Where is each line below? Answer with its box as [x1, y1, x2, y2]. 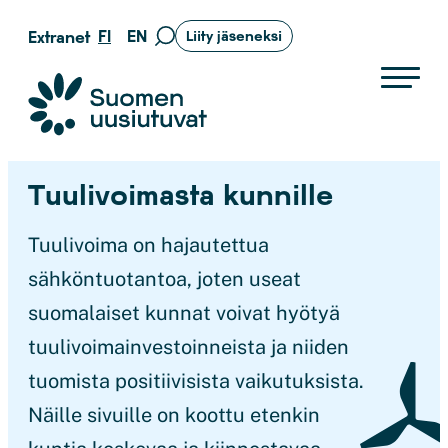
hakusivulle [155, 61, 231, 79]
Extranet [28, 26, 90, 46]
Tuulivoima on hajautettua [28, 233, 269, 257]
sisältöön [13, 71, 79, 90]
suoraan [13, 44, 72, 63]
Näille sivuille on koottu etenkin [28, 403, 320, 427]
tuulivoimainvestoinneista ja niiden [28, 335, 349, 359]
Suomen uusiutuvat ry [27, 92, 42, 112]
